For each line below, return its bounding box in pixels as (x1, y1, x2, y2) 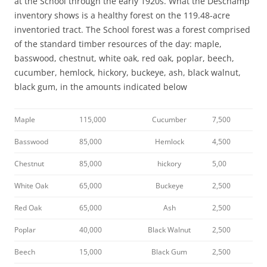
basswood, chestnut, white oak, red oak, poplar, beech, (14, 52, 234, 64)
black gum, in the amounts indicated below (14, 80, 187, 92)
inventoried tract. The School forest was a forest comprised (14, 23, 250, 35)
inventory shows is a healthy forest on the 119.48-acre (14, 9, 230, 21)
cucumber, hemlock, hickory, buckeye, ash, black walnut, (14, 66, 241, 78)
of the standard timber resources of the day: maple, (14, 38, 222, 49)
